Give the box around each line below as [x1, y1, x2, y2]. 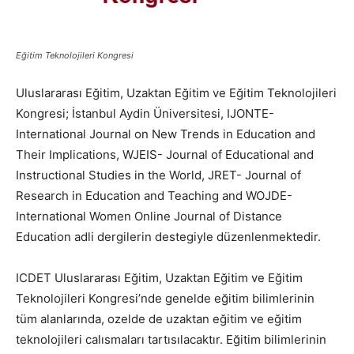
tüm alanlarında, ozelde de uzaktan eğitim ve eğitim [16, 311, 302, 327]
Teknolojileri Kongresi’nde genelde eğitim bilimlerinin [16, 291, 314, 307]
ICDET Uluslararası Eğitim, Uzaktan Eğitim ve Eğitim [16, 270, 303, 286]
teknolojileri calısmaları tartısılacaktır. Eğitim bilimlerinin [16, 332, 326, 348]
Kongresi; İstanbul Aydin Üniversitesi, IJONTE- [16, 106, 274, 122]
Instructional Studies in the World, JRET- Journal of [16, 168, 301, 183]
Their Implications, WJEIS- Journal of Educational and [16, 147, 314, 163]
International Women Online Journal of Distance [16, 209, 282, 224]
